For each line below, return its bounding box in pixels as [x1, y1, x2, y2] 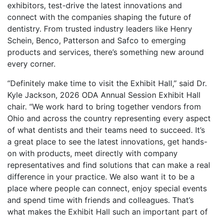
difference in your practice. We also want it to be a [7, 171, 195, 182]
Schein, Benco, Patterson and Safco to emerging [7, 35, 186, 45]
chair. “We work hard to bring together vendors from [7, 101, 201, 111]
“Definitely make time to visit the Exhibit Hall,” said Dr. [7, 78, 207, 88]
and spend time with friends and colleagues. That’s [7, 195, 194, 205]
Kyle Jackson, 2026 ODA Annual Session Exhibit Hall [7, 90, 200, 100]
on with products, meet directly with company [7, 148, 178, 158]
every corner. [7, 58, 55, 69]
